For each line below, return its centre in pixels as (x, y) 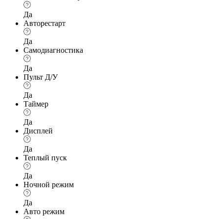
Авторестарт (44, 23)
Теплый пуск (45, 157)
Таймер (36, 104)
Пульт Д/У (41, 77)
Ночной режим (49, 184)
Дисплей (38, 131)
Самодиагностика (53, 50)
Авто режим (44, 211)
